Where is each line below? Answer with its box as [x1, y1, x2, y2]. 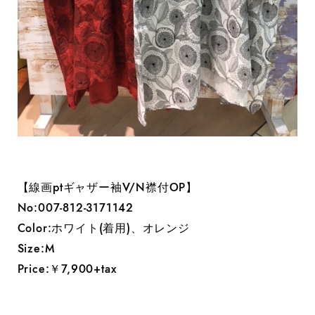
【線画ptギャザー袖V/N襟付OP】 [17, 179, 198, 195]
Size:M [17, 240, 55, 257]
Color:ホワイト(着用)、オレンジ [17, 219, 190, 236]
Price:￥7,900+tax [17, 260, 117, 277]
